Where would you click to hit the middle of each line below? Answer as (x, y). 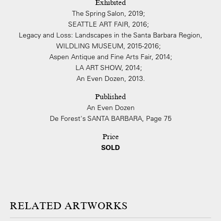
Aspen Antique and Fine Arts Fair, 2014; (110, 57)
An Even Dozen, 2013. (110, 79)
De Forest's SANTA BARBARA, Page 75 (110, 119)
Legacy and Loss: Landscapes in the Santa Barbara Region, (110, 35)
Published (110, 97)
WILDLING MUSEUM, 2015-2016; (110, 46)
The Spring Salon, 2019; (110, 14)
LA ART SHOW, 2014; (110, 68)
